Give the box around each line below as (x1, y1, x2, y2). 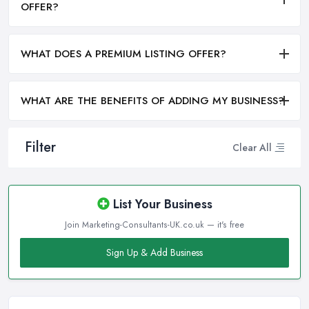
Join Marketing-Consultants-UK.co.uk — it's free (65, 219, 244, 232)
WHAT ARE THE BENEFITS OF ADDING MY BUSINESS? (21, 93, 284, 109)
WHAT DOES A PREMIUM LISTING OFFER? (21, 46, 226, 62)
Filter (25, 137, 56, 158)
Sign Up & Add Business (106, 246, 203, 260)
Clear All (232, 140, 272, 154)
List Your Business (109, 195, 212, 214)
